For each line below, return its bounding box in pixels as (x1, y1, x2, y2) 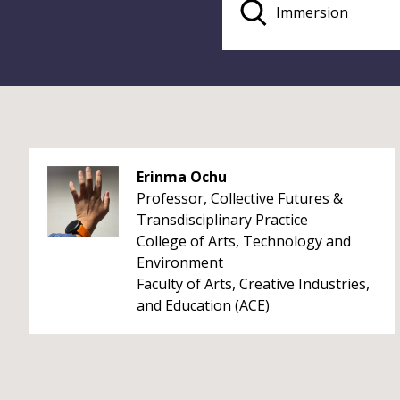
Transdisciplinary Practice (137, 210, 308, 229)
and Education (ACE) (137, 296, 270, 315)
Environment (137, 253, 223, 272)
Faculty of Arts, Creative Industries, (137, 274, 370, 294)
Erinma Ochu (137, 167, 227, 187)
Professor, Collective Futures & (137, 188, 343, 208)
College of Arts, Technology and (137, 231, 351, 251)
